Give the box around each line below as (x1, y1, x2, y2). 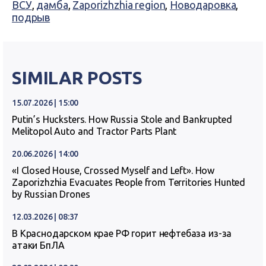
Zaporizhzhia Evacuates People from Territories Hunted (12, 177, 246, 188)
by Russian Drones (12, 189, 90, 199)
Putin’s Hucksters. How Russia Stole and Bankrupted (12, 114, 232, 125)
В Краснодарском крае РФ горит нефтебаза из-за (12, 228, 232, 239)
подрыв (12, 11, 50, 23)
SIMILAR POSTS (12, 68, 143, 88)
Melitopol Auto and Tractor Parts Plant (12, 126, 177, 137)
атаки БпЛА (12, 240, 65, 251)
